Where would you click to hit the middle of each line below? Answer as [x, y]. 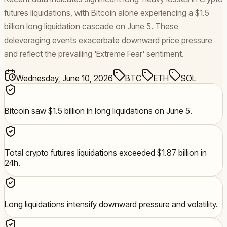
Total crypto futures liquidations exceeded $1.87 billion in [106, 152]
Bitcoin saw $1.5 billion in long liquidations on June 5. [98, 111]
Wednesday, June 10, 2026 [65, 78]
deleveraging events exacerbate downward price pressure [108, 40]
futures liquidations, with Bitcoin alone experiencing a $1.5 [107, 12]
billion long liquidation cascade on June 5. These [91, 26]
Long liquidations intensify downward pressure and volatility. [111, 204]
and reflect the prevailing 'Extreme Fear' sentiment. [94, 53]
